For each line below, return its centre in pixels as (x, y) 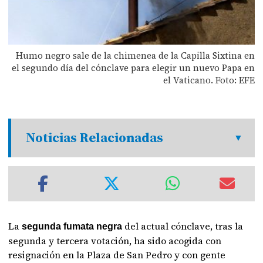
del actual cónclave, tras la (183, 226)
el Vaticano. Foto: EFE (209, 80)
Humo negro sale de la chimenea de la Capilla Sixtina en (135, 55)
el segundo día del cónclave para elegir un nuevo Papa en (133, 68)
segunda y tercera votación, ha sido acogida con (115, 240)
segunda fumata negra (72, 226)
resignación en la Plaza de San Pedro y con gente (117, 254)
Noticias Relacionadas (95, 137)
